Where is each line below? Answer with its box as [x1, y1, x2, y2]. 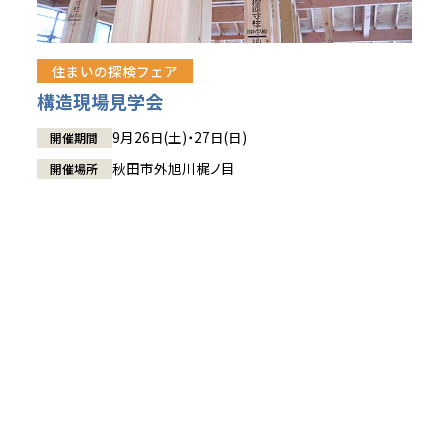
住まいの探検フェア [51, 61, 178, 82]
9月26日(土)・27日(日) [111, 127, 247, 148]
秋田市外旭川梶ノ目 [111, 158, 235, 179]
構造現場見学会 [36, 88, 163, 115]
